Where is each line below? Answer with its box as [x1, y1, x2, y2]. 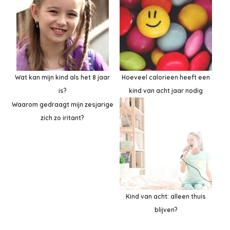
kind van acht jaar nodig [129, 86, 203, 94]
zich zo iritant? [41, 113, 85, 122]
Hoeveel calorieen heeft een [122, 73, 210, 81]
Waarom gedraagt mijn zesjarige [11, 100, 113, 108]
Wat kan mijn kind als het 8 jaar [15, 73, 110, 81]
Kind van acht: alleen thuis [126, 192, 206, 200]
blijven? [154, 205, 178, 214]
